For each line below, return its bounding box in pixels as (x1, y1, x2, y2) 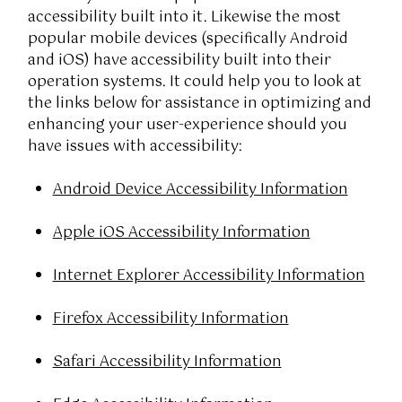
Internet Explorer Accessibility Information (52, 263, 365, 288)
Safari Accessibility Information (52, 349, 282, 374)
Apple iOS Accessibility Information (52, 220, 310, 245)
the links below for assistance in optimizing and (27, 91, 371, 116)
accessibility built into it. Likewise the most (27, 4, 341, 30)
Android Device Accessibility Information (52, 177, 348, 202)
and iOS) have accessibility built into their (27, 48, 331, 73)
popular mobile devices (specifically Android (27, 26, 348, 51)
